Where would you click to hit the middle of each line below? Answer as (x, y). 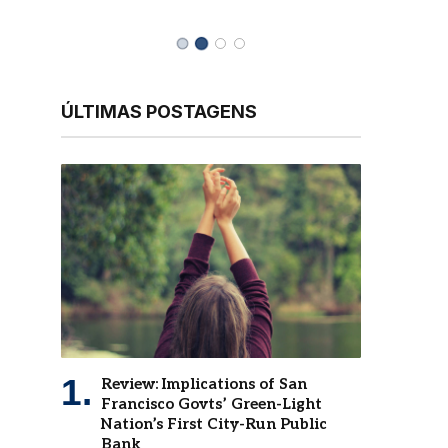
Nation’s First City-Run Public (214, 417)
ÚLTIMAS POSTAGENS (159, 105)
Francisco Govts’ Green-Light (211, 397)
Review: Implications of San (204, 377)
